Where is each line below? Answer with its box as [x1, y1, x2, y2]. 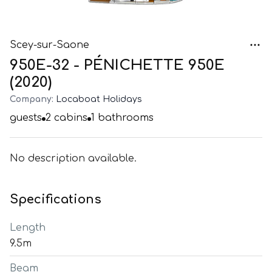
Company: [10, 95, 53, 104]
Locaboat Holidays [56, 95, 142, 104]
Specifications [10, 192, 101, 206]
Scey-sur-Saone [10, 39, 89, 50]
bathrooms [95, 112, 154, 123]
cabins [51, 112, 87, 123]
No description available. [10, 153, 137, 164]
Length [10, 222, 46, 233]
